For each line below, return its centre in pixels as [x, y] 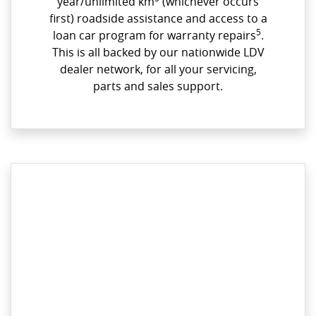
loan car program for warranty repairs [154, 36]
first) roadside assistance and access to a [158, 19]
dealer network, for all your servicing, [158, 69]
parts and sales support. [158, 86]
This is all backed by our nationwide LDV [158, 53]
